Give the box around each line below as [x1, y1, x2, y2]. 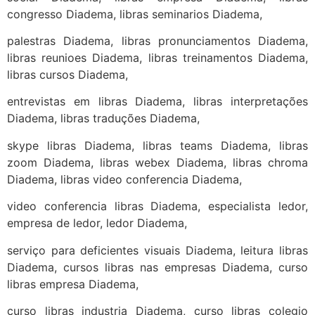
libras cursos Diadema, [7, 67, 128, 82]
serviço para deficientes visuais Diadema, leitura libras [7, 243, 308, 257]
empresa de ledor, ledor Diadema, [7, 216, 187, 231]
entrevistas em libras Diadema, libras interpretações [7, 94, 308, 109]
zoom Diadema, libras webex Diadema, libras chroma [7, 155, 308, 169]
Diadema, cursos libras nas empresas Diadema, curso [7, 259, 308, 274]
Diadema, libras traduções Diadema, [7, 111, 200, 126]
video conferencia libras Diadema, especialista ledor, [7, 199, 308, 214]
